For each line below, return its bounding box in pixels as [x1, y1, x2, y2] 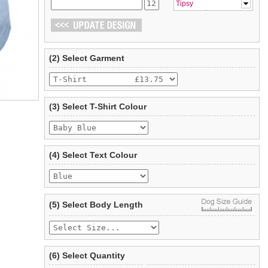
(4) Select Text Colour [49, 150, 137, 160]
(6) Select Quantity [49, 251, 125, 260]
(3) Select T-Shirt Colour [49, 102, 147, 111]
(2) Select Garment [49, 53, 124, 63]
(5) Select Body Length [49, 200, 143, 209]
